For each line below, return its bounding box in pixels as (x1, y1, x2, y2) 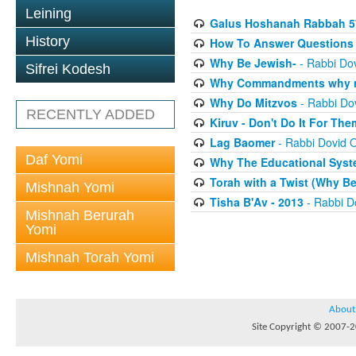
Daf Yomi (25, 152, 83, 168)
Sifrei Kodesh (25, 61, 110, 77)
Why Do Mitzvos (209, 95, 297, 111)
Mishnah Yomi (25, 180, 114, 195)
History (25, 33, 70, 49)
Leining (25, 6, 72, 21)
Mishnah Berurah (25, 207, 134, 223)
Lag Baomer (209, 134, 275, 151)
